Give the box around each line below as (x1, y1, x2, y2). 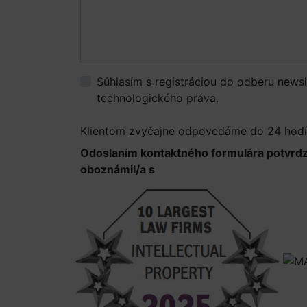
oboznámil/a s (80, 162, 158, 176)
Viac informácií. (222, 91, 302, 105)
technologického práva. (97, 91, 222, 105)
